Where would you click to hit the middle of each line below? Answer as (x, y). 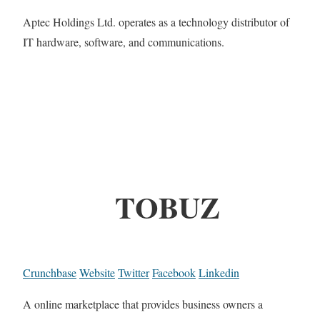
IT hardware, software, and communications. (124, 41)
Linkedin (219, 273)
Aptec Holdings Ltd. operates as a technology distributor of (156, 21)
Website (97, 273)
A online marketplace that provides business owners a (143, 304)
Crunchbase (50, 273)
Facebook (174, 273)
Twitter (134, 273)
